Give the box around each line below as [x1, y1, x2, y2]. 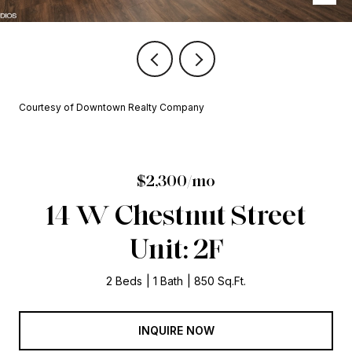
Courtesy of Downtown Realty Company [19, 101, 204, 113]
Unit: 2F [129, 231, 223, 266]
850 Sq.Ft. [194, 274, 246, 288]
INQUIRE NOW [137, 323, 214, 337]
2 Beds [106, 274, 142, 288]
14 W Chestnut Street [46, 197, 306, 232]
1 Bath [153, 274, 183, 288]
